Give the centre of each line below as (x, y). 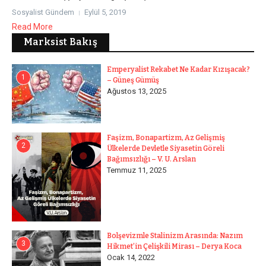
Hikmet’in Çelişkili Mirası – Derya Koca (174, 246)
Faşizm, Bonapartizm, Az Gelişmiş (166, 138)
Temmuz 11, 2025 (137, 170)
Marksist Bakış (61, 42)
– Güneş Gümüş (133, 80)
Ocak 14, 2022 (131, 257)
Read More (32, 27)
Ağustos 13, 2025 (137, 91)
